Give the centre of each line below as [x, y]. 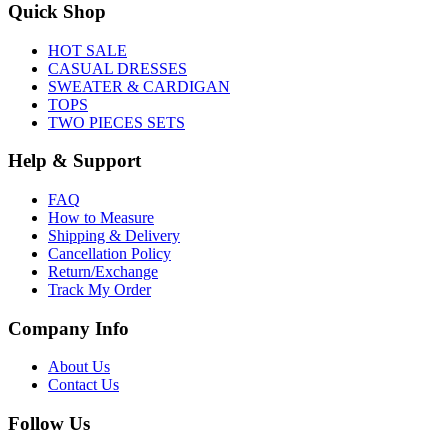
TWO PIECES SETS [116, 122]
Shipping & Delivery [114, 235]
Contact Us [83, 385]
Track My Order [99, 289]
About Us [79, 367]
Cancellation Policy [109, 253]
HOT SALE [87, 50]
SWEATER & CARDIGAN [139, 86]
